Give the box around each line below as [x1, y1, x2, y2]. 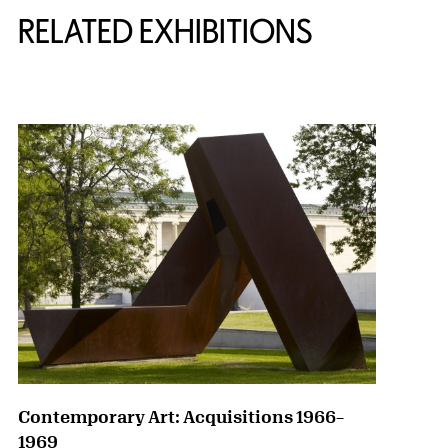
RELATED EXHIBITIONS [18, 13, 313, 50]
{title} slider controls [18, 80, 190, 101]
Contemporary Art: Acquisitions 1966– [18, 406, 344, 426]
